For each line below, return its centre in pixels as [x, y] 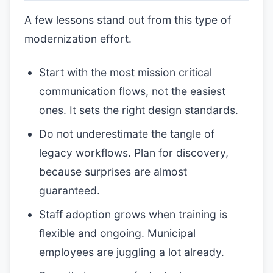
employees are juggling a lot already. [132, 252]
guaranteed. [69, 190]
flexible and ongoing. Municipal [117, 233]
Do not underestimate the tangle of [127, 134]
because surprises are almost [113, 172]
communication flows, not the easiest [132, 91]
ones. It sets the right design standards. [139, 110]
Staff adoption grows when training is [133, 214]
